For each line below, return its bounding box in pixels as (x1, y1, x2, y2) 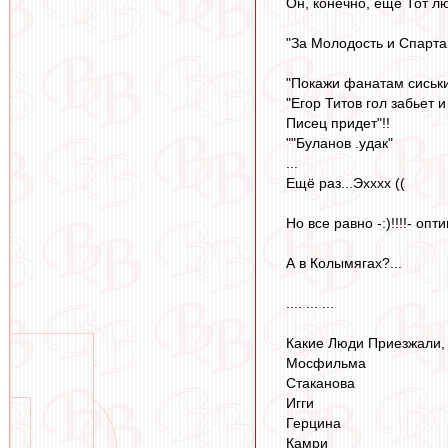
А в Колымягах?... (286, 255, 402, 272)
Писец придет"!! (286, 115, 390, 132)
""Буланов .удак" (286, 135, 393, 152)
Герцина (286, 415, 341, 432)
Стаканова (286, 375, 355, 392)
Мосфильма (286, 355, 366, 372)
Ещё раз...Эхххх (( (286, 175, 405, 192)
